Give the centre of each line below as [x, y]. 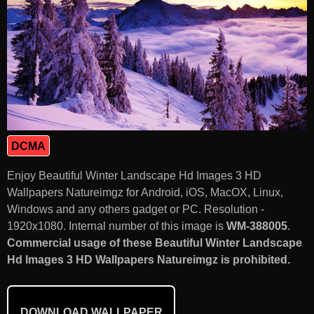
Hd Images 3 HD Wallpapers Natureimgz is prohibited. [149, 259]
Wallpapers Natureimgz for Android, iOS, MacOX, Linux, [145, 192]
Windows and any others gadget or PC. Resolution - [136, 209]
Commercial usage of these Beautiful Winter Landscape [155, 243]
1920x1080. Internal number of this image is [117, 226]
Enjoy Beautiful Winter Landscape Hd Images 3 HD [134, 175]
